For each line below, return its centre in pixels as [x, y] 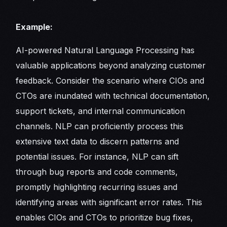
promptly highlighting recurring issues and [97, 187]
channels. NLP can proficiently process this [100, 126]
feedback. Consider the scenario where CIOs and [110, 81]
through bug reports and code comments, [97, 172]
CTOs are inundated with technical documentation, [113, 96]
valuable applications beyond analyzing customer [111, 66]
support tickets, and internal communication [101, 111]
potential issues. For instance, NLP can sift [97, 157]
